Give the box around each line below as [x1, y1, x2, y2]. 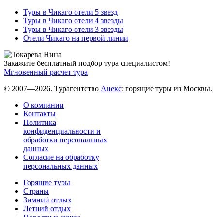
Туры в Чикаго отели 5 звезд [23, 7, 118, 16]
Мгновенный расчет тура [4, 67, 88, 76]
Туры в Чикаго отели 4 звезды [23, 16, 123, 25]
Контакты [23, 109, 56, 118]
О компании [23, 100, 64, 109]
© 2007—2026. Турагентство [4, 84, 101, 93]
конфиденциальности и [23, 126, 101, 135]
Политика [23, 118, 56, 126]
